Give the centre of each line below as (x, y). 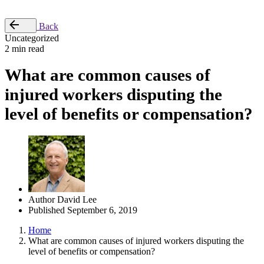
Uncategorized (32, 38)
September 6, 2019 (101, 210)
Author (42, 199)
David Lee (77, 199)
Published (47, 210)
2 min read (24, 49)
